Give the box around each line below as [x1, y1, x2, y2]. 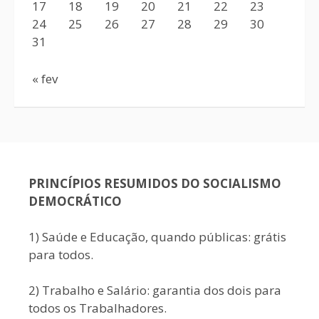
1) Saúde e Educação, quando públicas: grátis [28, 229, 286, 245]
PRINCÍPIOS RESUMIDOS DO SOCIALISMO [28, 175, 281, 192]
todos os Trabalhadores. [28, 300, 167, 316]
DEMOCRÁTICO [28, 193, 122, 209]
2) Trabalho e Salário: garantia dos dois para [28, 282, 281, 298]
